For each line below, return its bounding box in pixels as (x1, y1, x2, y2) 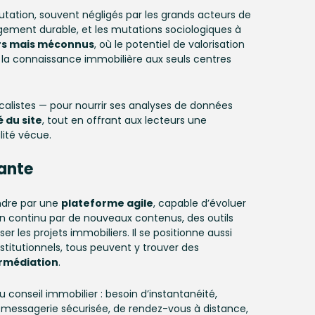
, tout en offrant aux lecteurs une (42, 113, 207, 127)
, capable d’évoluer (153, 196, 246, 210)
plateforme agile (61, 196, 153, 210)
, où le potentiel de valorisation (94, 37, 245, 51)
